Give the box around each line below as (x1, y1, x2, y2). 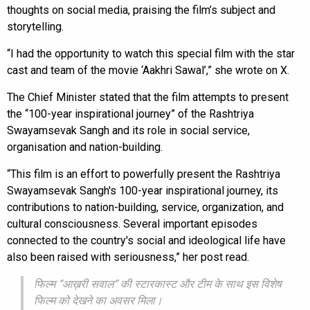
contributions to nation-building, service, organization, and (7, 200, 284, 214)
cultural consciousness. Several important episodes (7, 217, 257, 230)
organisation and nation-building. (7, 140, 163, 154)
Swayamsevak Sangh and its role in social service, (7, 123, 250, 137)
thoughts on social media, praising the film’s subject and (7, 3, 275, 17)
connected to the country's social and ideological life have (7, 233, 286, 247)
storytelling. (7, 19, 64, 33)
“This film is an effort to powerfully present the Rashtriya (7, 167, 280, 181)
